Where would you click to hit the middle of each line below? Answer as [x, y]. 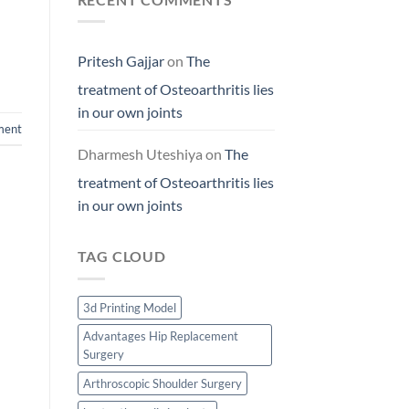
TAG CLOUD [121, 257]
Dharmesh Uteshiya [140, 154]
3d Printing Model [129, 307]
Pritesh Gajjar [121, 61]
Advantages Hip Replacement [160, 336]
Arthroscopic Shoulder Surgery [162, 383]
